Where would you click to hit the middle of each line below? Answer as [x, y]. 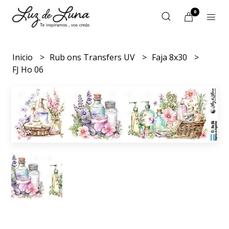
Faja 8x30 [171, 57]
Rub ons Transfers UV [94, 57]
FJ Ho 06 [28, 70]
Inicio [24, 57]
